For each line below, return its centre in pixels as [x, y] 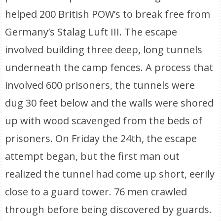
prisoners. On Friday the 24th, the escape [101, 138]
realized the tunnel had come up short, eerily [110, 174]
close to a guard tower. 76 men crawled [96, 192]
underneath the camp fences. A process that [109, 67]
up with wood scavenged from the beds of [104, 121]
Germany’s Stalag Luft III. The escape [91, 32]
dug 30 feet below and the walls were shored [110, 103]
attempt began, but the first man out [92, 156]
